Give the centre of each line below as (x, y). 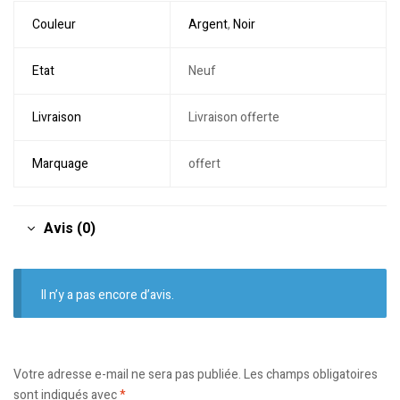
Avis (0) (70, 228)
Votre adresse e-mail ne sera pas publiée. (127, 374)
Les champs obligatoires (311, 374)
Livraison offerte (233, 117)
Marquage (60, 163)
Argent (208, 24)
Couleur (54, 24)
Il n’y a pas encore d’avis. (108, 295)
